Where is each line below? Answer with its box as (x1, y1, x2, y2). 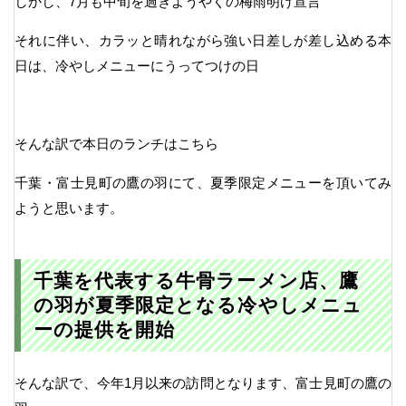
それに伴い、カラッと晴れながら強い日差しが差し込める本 (14, 32, 391, 48)
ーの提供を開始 (33, 319, 176, 341)
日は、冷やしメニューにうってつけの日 (14, 57, 259, 73)
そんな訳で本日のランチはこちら (14, 135, 218, 151)
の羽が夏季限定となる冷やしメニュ (33, 295, 362, 316)
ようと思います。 (14, 199, 123, 216)
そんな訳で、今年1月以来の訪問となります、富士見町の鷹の (14, 374, 391, 391)
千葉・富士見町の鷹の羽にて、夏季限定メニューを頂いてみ (14, 174, 391, 190)
